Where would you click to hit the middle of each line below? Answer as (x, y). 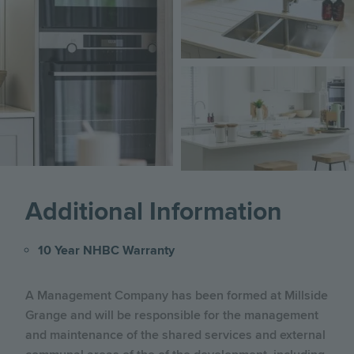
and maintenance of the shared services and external (175, 335)
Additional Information (154, 212)
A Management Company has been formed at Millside (177, 295)
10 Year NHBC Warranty (108, 250)
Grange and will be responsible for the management (172, 315)
